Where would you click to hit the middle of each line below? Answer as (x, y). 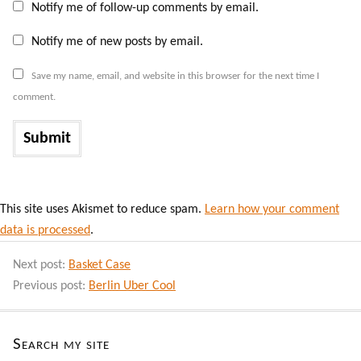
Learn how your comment (272, 210)
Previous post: (51, 286)
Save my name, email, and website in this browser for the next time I (175, 77)
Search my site (61, 345)
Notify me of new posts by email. (117, 42)
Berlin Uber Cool (132, 286)
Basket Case (100, 266)
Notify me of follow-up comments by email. (145, 8)
